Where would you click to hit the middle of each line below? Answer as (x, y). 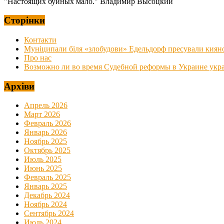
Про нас (38, 58)
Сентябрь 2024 (49, 213)
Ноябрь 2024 (45, 204)
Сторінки (24, 20)
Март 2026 (42, 114)
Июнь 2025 (43, 168)
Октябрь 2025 (47, 150)
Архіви (19, 86)
